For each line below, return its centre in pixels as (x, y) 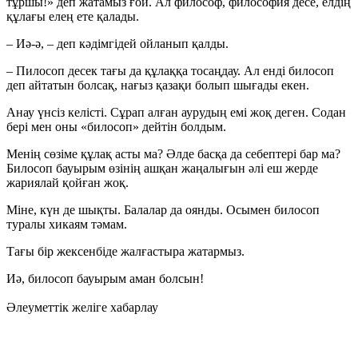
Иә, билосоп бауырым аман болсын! (105, 279)
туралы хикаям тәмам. (67, 225)
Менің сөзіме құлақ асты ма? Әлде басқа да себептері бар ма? (173, 154)
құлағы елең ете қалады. (73, 17)
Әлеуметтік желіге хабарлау (82, 307)
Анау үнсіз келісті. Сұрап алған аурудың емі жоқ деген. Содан (176, 113)
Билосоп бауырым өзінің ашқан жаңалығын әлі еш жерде (162, 169)
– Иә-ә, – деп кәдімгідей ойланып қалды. (117, 44)
